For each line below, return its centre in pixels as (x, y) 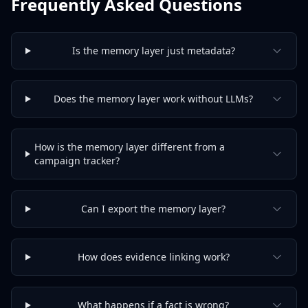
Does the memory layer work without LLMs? (154, 99)
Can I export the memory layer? (154, 209)
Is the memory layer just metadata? (153, 51)
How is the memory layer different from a (130, 147)
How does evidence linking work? (153, 257)
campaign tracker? (77, 161)
